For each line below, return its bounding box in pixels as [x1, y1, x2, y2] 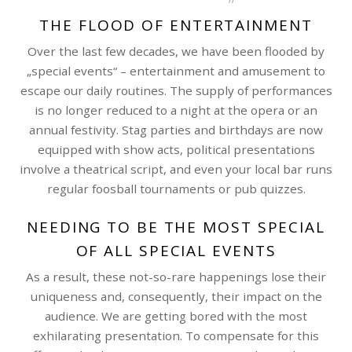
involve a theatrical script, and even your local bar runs [20, 161, 332, 178]
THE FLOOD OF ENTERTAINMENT [39, 15, 313, 36]
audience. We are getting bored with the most [45, 307, 307, 324]
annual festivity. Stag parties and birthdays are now [29, 122, 323, 138]
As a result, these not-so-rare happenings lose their [26, 268, 326, 284]
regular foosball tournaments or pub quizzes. [46, 181, 306, 197]
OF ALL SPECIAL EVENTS [75, 240, 277, 262]
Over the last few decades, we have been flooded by [27, 43, 324, 60]
